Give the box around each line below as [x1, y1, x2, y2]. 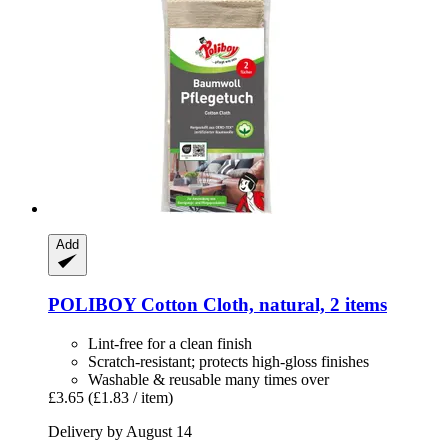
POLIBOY [48, 294, 136, 316]
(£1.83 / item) [88, 389, 173, 407]
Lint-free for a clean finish [88, 335, 252, 353]
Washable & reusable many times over [88, 371, 329, 389]
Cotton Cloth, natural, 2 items [136, 294, 387, 316]
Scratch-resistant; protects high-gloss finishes [88, 353, 369, 371]
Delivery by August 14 [48, 423, 192, 441]
